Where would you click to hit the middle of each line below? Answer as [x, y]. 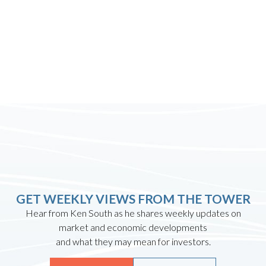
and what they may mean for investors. [133, 241]
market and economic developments [133, 227]
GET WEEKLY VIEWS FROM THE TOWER [133, 199]
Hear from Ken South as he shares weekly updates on [133, 213]
